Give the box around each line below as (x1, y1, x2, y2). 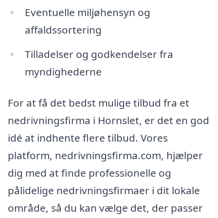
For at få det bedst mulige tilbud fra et (8, 96, 189, 110)
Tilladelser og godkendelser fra (24, 47, 173, 61)
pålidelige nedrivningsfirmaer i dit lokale (8, 183, 200, 198)
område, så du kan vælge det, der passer (8, 201, 203, 215)
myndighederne (24, 65, 102, 79)
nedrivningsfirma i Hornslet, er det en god (8, 113, 209, 127)
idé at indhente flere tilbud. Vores (8, 131, 168, 145)
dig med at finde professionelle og (8, 166, 171, 180)
